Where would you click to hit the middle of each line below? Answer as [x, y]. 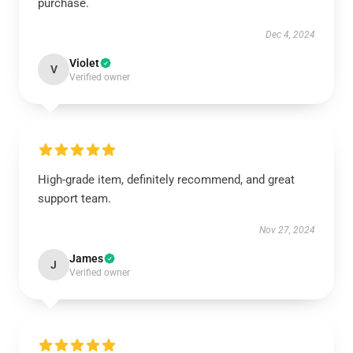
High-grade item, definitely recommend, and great [166, 180]
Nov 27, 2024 [287, 230]
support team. [74, 199]
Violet [84, 63]
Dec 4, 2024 [290, 35]
